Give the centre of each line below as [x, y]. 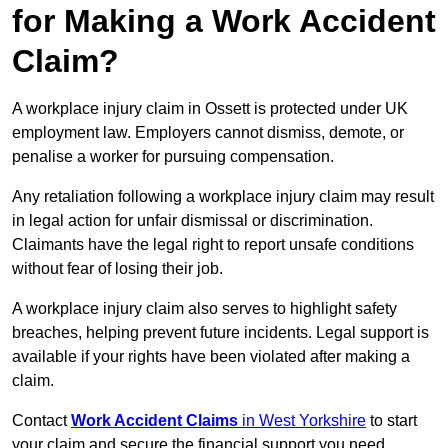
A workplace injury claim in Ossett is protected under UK [210, 109]
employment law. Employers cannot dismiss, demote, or [208, 133]
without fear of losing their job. [117, 269]
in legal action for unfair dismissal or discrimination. [192, 221]
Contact [41, 421]
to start [391, 421]
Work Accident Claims [154, 421]
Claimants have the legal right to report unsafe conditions [213, 245]
